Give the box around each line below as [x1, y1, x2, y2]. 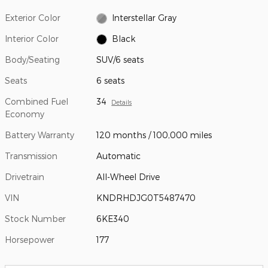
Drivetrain [5, 171, 44, 182]
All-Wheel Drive [96, 171, 160, 182]
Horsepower [5, 234, 54, 245]
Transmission [5, 150, 57, 161]
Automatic [96, 150, 141, 161]
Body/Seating [5, 54, 60, 65]
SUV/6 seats [96, 54, 144, 65]
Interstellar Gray [111, 12, 176, 23]
